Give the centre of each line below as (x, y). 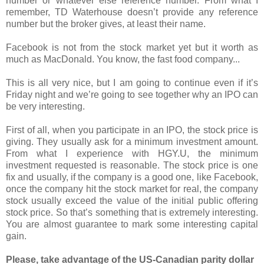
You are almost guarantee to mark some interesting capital (132, 224)
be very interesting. (45, 106)
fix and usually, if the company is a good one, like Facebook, (132, 177)
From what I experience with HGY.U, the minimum (132, 153)
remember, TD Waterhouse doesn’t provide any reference (132, 12)
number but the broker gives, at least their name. (106, 24)
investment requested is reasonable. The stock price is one (132, 165)
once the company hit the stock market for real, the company (132, 189)
